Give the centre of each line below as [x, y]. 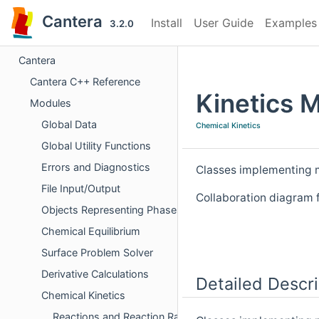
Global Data [69, 125]
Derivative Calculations [95, 274]
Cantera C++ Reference [85, 82]
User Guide [224, 23]
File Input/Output [81, 189]
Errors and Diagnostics [96, 167]
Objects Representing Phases [112, 210]
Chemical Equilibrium [91, 231]
